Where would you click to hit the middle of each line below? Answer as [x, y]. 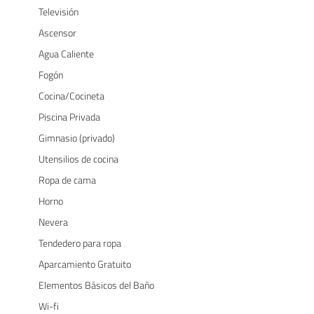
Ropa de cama [67, 179]
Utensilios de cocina [78, 158]
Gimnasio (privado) [77, 137]
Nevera [53, 221]
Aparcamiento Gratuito [85, 264]
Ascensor [57, 32]
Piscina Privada [69, 116]
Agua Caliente [66, 53]
